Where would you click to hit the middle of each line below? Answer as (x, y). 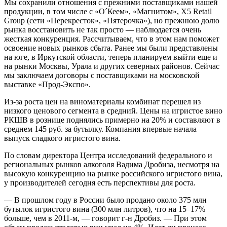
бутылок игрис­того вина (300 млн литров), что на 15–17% (105, 209)
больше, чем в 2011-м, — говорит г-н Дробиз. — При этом (105, 218)
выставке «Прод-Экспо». (47, 84)
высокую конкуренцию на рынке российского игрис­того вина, (113, 173)
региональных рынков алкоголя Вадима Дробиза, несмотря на (112, 164)
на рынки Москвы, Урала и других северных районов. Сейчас (112, 66)
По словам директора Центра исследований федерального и (108, 155)
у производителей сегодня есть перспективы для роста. (100, 182)
